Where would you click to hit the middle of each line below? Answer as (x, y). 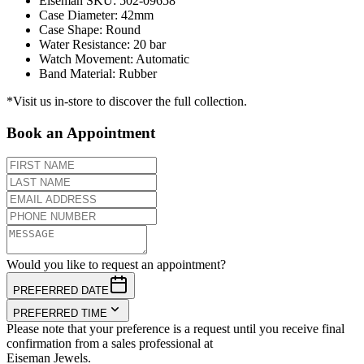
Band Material (76, 73)
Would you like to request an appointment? (116, 265)
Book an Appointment (81, 132)
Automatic (162, 58)
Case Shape (69, 29)
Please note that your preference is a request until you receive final (175, 328)
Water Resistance (83, 44)
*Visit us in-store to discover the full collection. (127, 101)
